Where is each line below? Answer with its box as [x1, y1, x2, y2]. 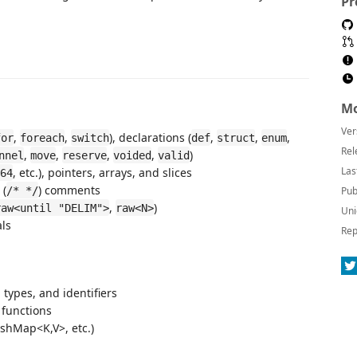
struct [217, 131, 255, 144]
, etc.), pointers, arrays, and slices [13, 164, 192, 180]
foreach [20, 131, 65, 144]
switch [71, 131, 109, 144]
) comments [38, 182, 100, 198]
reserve [62, 148, 107, 162]
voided [113, 148, 151, 162]
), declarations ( [109, 129, 191, 145]
